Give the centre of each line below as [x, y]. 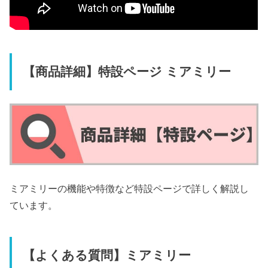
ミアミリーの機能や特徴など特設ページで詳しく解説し [130, 189]
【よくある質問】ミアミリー [106, 255]
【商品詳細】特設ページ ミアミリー [127, 72]
